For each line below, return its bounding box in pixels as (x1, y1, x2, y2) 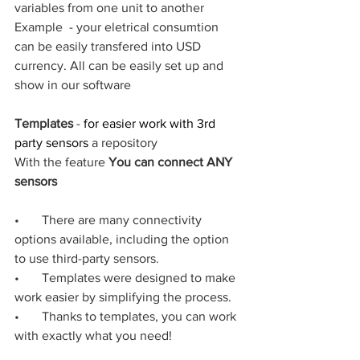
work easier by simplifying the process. (14, 289, 231, 304)
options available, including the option (14, 231, 232, 246)
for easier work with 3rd (84, 116, 219, 130)
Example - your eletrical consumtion (14, 19, 222, 34)
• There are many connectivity (14, 212, 205, 227)
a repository (92, 135, 161, 149)
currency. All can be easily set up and (14, 58, 227, 72)
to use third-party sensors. (14, 251, 159, 265)
